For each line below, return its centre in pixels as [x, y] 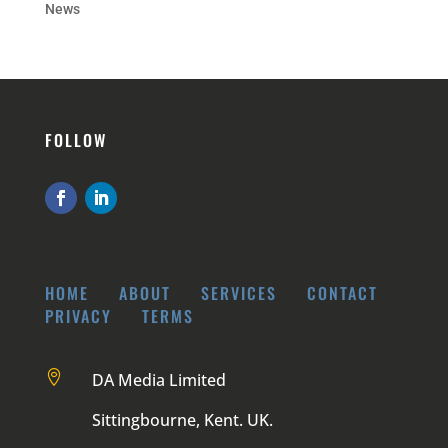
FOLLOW [75, 139]
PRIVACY [78, 315]
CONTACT [342, 292]
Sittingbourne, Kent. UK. [182, 419]
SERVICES [238, 292]
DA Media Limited [158, 379]
